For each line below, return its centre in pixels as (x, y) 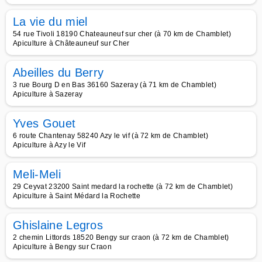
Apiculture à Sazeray (48, 94)
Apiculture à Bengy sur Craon (62, 247)
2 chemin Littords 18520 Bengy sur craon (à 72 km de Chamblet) (121, 237)
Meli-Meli (37, 174)
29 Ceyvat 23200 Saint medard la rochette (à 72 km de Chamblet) (123, 187)
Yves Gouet (44, 123)
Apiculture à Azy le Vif (49, 145)
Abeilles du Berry (58, 73)
